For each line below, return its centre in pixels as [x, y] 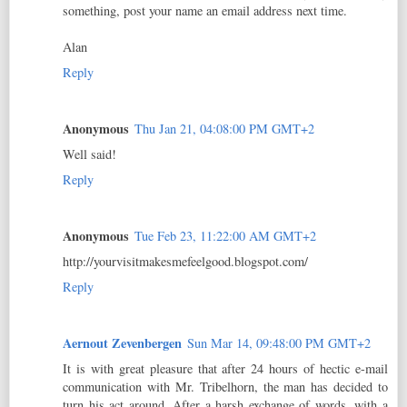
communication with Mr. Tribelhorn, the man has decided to [225, 386]
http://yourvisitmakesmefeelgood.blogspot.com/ [185, 261]
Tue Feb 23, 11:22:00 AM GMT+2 [225, 235]
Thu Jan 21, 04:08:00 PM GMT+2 [224, 128]
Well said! [89, 154]
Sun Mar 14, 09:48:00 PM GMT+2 [279, 342]
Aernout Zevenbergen [122, 342]
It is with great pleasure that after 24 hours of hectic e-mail [225, 368]
